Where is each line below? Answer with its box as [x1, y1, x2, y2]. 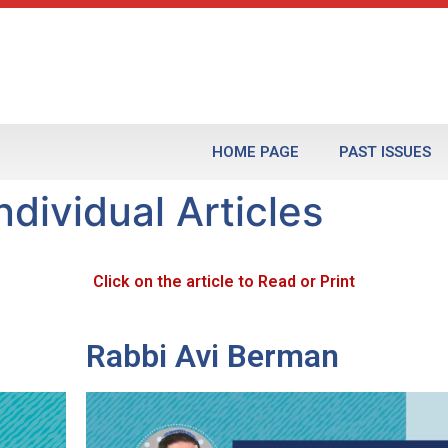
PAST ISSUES [338, 143, 431, 162]
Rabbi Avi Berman [86, 337, 339, 376]
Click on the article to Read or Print [93, 272, 355, 292]
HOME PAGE [211, 143, 299, 162]
